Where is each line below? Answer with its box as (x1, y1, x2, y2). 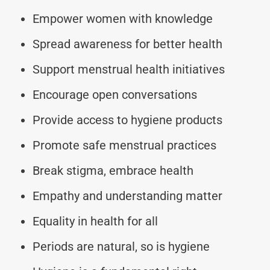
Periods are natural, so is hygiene (33, 239, 210, 254)
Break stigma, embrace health (33, 163, 193, 178)
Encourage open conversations (33, 87, 197, 102)
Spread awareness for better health (33, 36, 222, 51)
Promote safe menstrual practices (33, 137, 216, 152)
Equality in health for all (33, 213, 158, 228)
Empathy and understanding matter (33, 188, 222, 203)
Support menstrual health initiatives (33, 61, 225, 77)
